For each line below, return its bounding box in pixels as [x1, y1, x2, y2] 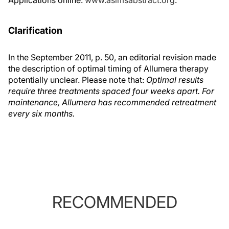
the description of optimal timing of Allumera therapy [8, 63, 209, 74]
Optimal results [146, 75, 203, 85]
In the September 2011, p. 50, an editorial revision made [8, 52, 216, 62]
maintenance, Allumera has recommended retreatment [8, 97, 216, 107]
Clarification [8, 25, 62, 36]
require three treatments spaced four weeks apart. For [8, 86, 214, 96]
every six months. [8, 108, 75, 119]
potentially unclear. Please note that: [8, 75, 146, 85]
